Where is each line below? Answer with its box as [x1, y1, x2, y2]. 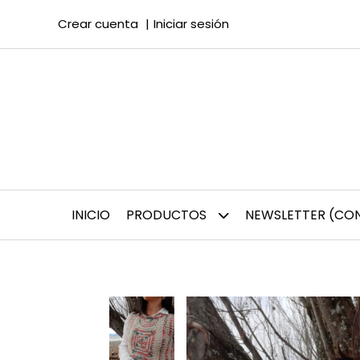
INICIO [72, 206, 110, 224]
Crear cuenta [58, 15, 138, 32]
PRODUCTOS [126, 206, 210, 224]
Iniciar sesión [153, 15, 229, 32]
